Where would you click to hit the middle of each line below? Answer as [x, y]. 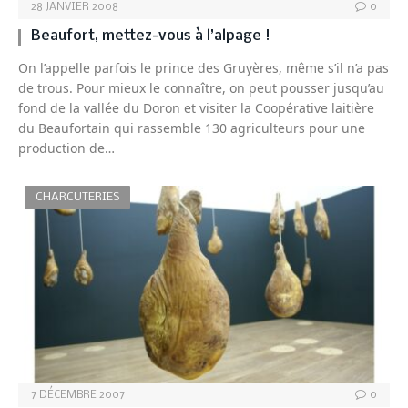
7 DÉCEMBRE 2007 [78, 396]
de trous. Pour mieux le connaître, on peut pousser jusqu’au [201, 88]
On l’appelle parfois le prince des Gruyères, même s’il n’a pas [204, 68]
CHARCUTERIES [77, 198]
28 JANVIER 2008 [75, 8]
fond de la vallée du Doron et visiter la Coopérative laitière [196, 108]
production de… [66, 148]
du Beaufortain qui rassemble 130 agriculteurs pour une [192, 128]
